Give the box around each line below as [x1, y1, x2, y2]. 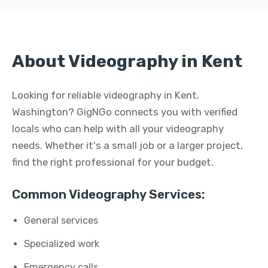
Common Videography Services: [12, 187, 205, 202]
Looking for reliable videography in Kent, [12, 89, 199, 101]
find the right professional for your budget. [12, 156, 214, 168]
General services [24, 215, 98, 226]
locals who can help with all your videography [12, 123, 224, 135]
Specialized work [24, 238, 99, 249]
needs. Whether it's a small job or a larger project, [12, 139, 243, 151]
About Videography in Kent [12, 51, 242, 71]
